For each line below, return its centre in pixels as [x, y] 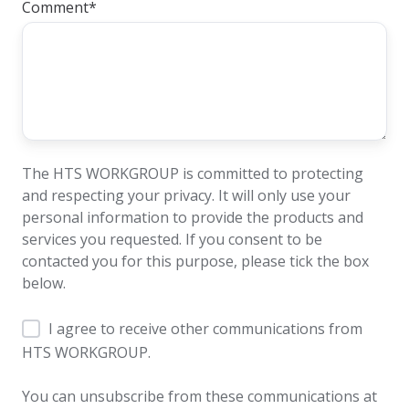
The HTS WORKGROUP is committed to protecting [193, 174]
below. [44, 283]
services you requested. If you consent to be [172, 240]
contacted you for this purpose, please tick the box [195, 262]
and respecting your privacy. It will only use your [186, 196]
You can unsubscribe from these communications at [199, 396]
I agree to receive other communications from [205, 328]
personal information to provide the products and [193, 218]
